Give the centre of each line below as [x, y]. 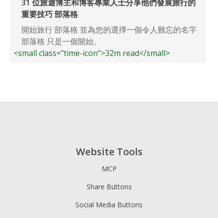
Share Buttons [109, 186]
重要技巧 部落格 [50, 14]
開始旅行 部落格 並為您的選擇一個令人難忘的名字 [109, 29]
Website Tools [109, 151]
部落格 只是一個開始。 [61, 41]
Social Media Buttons [109, 204]
